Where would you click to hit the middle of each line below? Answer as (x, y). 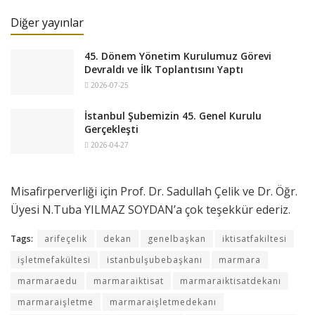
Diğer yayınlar (47, 23)
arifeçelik (66, 239)
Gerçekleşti (111, 129)
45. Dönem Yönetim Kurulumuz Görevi (178, 56)
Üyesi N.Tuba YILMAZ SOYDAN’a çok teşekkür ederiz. (150, 210)
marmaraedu (47, 281)
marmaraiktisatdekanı (231, 281)
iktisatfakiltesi (255, 239)
